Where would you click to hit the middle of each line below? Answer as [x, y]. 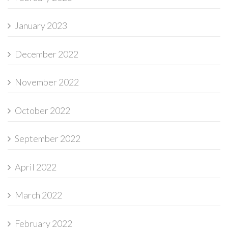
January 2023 [41, 25]
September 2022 [48, 138]
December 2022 [47, 54]
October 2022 [42, 110]
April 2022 [36, 167]
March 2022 [38, 195]
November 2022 [47, 82]
